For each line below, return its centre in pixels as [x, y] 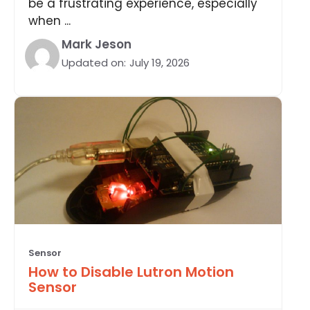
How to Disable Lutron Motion [131, 272]
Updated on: [94, 62]
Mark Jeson [97, 44]
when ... [49, 20]
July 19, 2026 [159, 62]
